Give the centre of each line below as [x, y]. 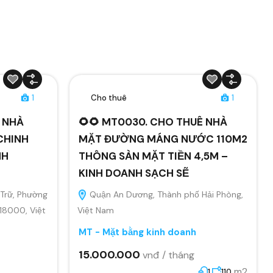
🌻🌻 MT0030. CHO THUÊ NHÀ [153, 122]
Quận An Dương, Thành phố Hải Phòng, [165, 194]
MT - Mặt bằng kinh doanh [137, 232]
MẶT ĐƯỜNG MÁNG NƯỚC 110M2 [163, 139]
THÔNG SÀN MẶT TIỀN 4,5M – [153, 156]
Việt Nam [95, 210]
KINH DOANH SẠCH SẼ [133, 173]
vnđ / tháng [168, 254]
